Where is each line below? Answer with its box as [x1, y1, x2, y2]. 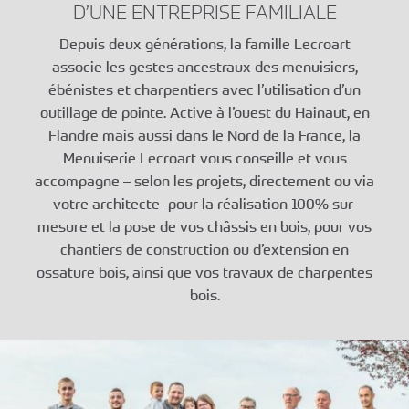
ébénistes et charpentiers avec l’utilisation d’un [48, 80, 361, 100]
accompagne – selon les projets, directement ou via [35, 172, 374, 191]
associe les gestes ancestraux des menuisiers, [51, 58, 358, 77]
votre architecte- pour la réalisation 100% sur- [52, 194, 357, 214]
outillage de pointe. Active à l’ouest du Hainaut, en [39, 103, 370, 122]
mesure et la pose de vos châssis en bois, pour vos [37, 217, 372, 236]
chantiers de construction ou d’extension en [60, 240, 349, 259]
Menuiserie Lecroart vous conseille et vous [62, 149, 347, 168]
